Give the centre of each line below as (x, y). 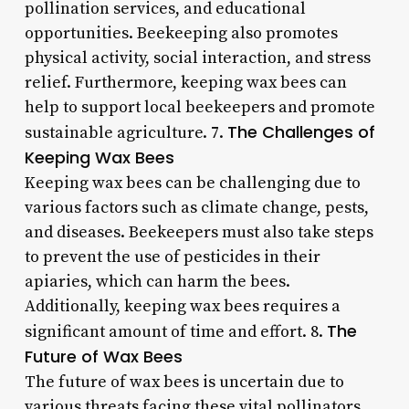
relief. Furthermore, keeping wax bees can (185, 82)
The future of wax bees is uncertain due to (184, 382)
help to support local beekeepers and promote (199, 107)
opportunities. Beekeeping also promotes (181, 33)
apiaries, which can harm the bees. (157, 281)
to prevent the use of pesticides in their (172, 257)
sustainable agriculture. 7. (126, 132)
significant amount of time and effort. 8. (175, 331)
